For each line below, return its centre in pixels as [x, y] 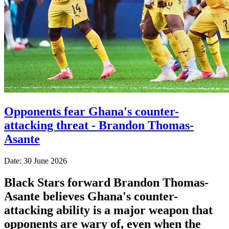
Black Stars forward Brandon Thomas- [106, 182]
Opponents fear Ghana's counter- [91, 111]
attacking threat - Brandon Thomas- [99, 125]
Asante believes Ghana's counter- [91, 196]
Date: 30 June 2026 [36, 161]
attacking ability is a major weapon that [108, 210]
